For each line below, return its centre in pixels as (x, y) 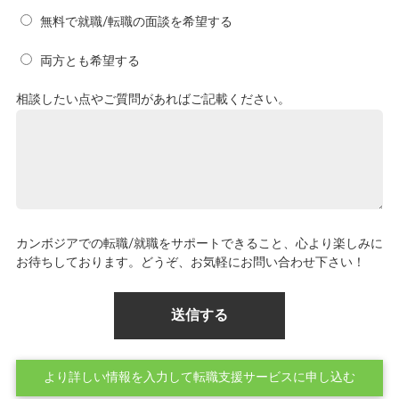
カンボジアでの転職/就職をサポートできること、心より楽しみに (199, 244)
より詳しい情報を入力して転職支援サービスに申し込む (199, 377)
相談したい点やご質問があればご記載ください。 (153, 100)
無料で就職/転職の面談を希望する (136, 22)
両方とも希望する (90, 61)
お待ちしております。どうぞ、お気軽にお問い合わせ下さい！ (190, 262)
